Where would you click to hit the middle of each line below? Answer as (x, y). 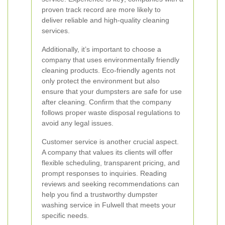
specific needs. (65, 215)
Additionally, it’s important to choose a (101, 49)
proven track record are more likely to (101, 10)
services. (56, 31)
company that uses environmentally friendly (110, 60)
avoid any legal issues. (78, 123)
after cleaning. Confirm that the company (106, 102)
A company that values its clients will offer (107, 152)
